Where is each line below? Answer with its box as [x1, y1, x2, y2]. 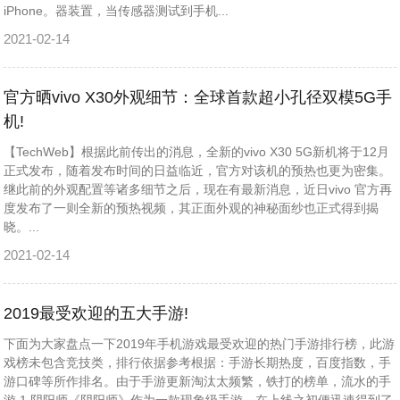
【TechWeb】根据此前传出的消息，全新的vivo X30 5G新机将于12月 [4, 145, 390, 159]
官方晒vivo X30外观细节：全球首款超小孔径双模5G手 [4, 88, 393, 106]
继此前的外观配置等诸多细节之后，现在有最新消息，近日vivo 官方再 [4, 182, 393, 196]
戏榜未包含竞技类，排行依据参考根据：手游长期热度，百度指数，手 [4, 355, 392, 370]
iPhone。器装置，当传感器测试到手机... [4, 4, 229, 18]
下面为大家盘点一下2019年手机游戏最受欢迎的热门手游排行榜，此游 [4, 337, 396, 351]
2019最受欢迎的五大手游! [4, 304, 189, 322]
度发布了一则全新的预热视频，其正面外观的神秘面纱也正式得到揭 [4, 201, 379, 215]
